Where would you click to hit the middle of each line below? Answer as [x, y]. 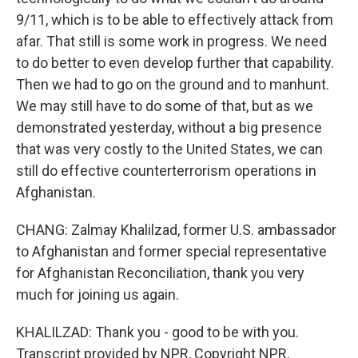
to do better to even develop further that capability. [175, 63]
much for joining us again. [97, 294]
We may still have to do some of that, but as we [165, 106]
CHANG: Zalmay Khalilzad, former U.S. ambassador [176, 230]
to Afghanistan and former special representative [171, 251]
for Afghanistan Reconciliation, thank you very [160, 273]
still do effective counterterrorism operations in [166, 171]
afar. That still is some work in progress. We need [171, 41]
